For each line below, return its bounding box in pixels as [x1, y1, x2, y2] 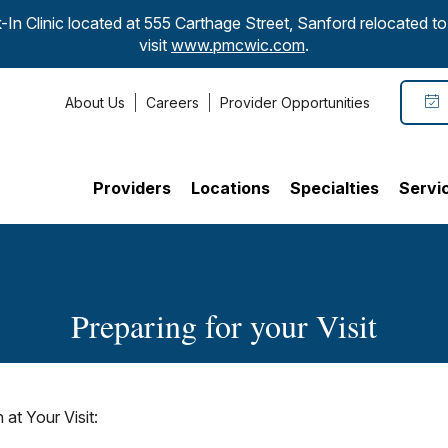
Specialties [290, 178, 379, 198]
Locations [191, 178, 270, 198]
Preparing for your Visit [71, 304, 377, 347]
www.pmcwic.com [171, 35, 305, 55]
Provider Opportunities [220, 94, 370, 111]
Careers [146, 94, 199, 111]
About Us [65, 94, 125, 111]
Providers [93, 178, 171, 198]
